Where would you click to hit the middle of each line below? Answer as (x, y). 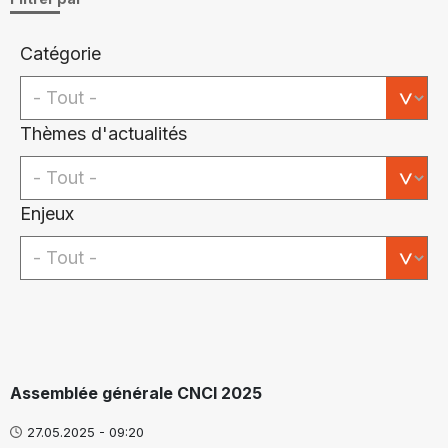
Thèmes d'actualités (103, 133)
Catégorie (60, 53)
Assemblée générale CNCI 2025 (136, 392)
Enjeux (47, 213)
